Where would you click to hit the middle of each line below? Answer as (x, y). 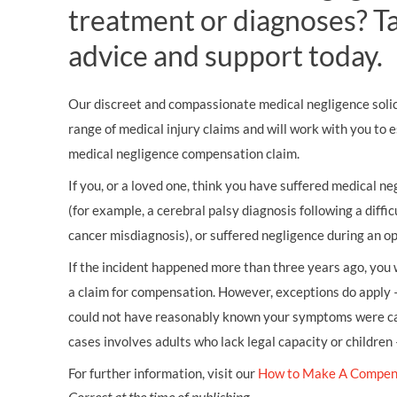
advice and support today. (226, 55)
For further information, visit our (163, 373)
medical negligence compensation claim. (184, 153)
